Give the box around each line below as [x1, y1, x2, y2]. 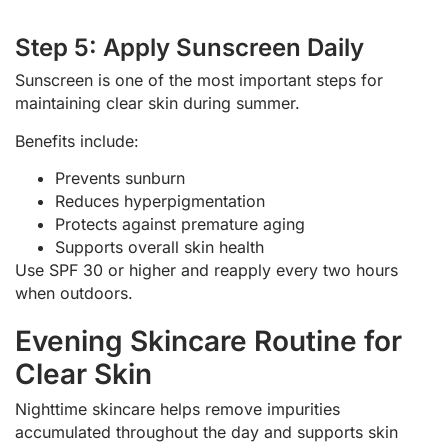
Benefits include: [15, 130, 139, 151]
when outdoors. [15, 283, 133, 304]
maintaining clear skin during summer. [15, 93, 300, 114]
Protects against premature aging [55, 214, 305, 235]
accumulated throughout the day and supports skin [15, 422, 398, 443]
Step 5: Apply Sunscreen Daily [15, 33, 364, 63]
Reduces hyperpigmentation [55, 191, 265, 212]
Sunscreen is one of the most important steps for [15, 70, 383, 91]
